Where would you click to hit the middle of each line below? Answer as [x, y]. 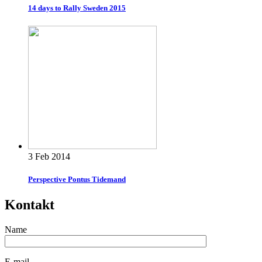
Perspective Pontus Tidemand [77, 180]
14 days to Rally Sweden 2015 [77, 8]
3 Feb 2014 [49, 157]
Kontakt [30, 205]
